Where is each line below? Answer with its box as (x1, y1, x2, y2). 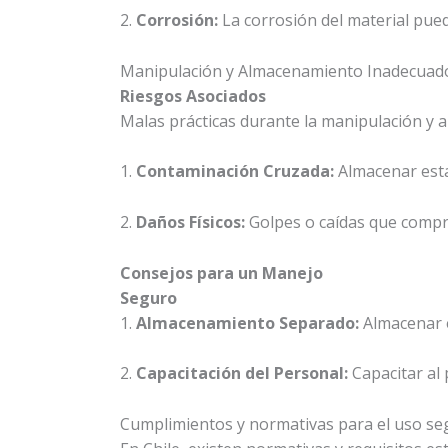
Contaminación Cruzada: (136, 160, 334, 183)
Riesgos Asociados (120, 84, 266, 107)
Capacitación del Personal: (136, 362, 348, 385)
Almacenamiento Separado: (136, 311, 359, 334)
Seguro (120, 286, 177, 309)
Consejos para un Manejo (120, 261, 323, 284)
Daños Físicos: (136, 211, 245, 234)
